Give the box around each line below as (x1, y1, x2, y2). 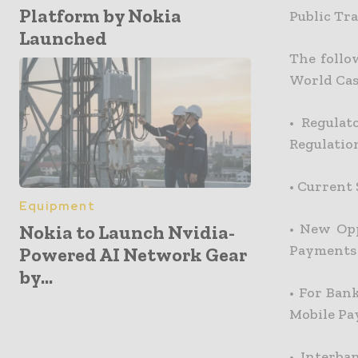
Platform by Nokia (19, 4, 181, 28)
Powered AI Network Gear (19, 242, 247, 266)
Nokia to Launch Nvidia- (19, 220, 235, 244)
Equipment (19, 197, 95, 214)
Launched (19, 26, 107, 50)
